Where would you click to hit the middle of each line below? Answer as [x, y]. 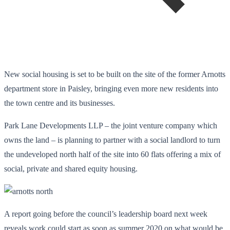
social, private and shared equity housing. [71, 168]
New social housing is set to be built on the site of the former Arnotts [115, 74]
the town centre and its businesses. [60, 103]
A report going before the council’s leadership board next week [106, 214]
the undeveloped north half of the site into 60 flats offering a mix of [112, 154]
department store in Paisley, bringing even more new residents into [111, 88]
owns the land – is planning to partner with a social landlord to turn [112, 140]
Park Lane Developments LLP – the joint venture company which [111, 125]
